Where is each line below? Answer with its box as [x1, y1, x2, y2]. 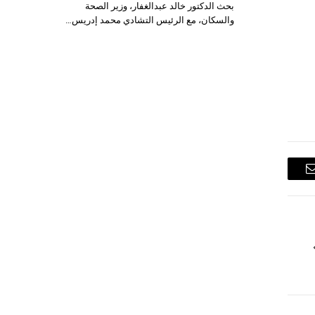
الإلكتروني [261, 195, 314, 208]
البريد [285, 172, 314, 186]
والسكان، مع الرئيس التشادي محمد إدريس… [65, 14, 234, 25]
